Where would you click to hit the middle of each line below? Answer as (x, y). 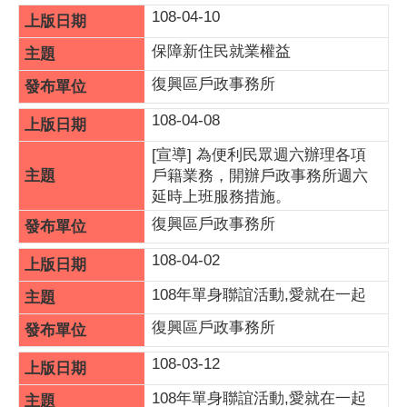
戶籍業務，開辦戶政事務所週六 (260, 176)
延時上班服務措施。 (221, 197)
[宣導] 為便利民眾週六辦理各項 (259, 155)
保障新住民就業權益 (221, 51)
